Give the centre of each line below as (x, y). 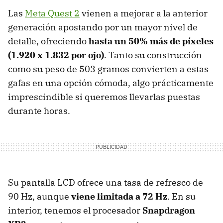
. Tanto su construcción (153, 55)
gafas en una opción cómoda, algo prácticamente (111, 83)
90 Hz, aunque (40, 197)
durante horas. (39, 111)
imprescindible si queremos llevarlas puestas (104, 97)
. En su (181, 197)
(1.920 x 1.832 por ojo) (56, 55)
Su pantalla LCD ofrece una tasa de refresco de (106, 183)
